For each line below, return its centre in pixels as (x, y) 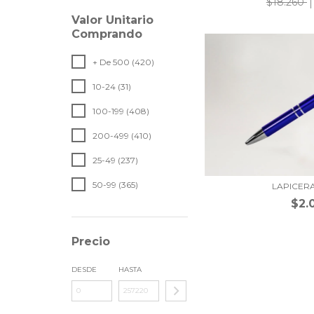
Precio (91, 241)
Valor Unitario (112, 20)
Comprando (107, 34)
